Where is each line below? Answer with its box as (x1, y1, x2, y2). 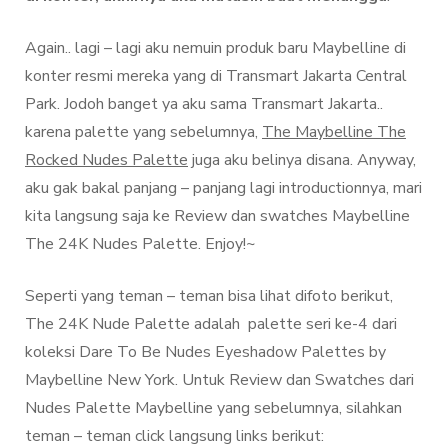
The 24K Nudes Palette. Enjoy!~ (25, 233, 256, 256)
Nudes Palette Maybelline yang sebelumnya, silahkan (25, 397, 402, 420)
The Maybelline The (262, 121, 406, 144)
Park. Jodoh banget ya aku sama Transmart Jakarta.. (25, 93, 383, 116)
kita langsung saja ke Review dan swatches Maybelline (25, 205, 410, 228)
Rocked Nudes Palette (25, 149, 188, 172)
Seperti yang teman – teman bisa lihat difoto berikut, (25, 285, 393, 308)
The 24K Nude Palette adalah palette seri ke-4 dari (25, 313, 397, 336)
